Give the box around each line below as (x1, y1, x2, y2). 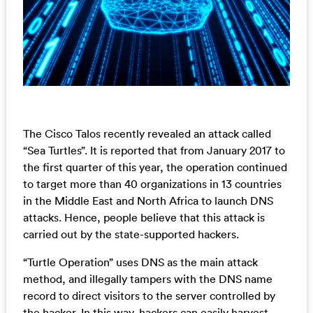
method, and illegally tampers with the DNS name (22, 272, 272, 286)
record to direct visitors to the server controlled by (22, 289, 275, 303)
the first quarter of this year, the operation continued (22, 160, 287, 175)
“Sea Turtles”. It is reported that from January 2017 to (22, 143, 285, 158)
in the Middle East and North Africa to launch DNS (22, 194, 273, 208)
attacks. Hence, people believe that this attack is (22, 210, 265, 225)
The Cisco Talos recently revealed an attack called (22, 126, 271, 141)
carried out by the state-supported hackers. (22, 227, 239, 242)
